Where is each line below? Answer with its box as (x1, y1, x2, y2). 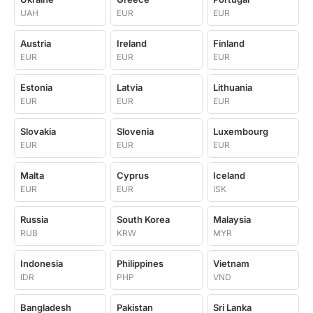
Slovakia (20, 126, 56, 137)
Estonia (20, 82, 52, 93)
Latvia (117, 82, 143, 93)
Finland (213, 38, 245, 49)
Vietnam (213, 258, 249, 269)
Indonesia (20, 258, 63, 269)
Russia (20, 214, 48, 225)
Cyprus (117, 170, 149, 181)
